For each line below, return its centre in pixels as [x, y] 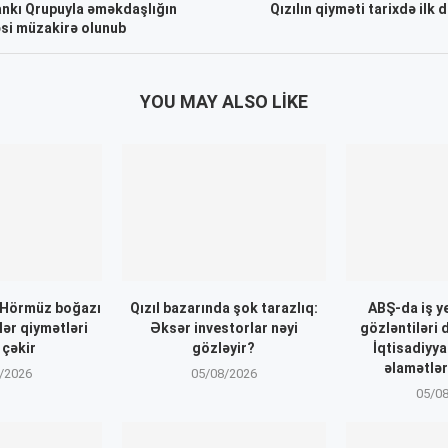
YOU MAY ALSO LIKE [223, 102]
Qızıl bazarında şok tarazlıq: [223, 307]
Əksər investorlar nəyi [223, 327]
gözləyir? [224, 347]
